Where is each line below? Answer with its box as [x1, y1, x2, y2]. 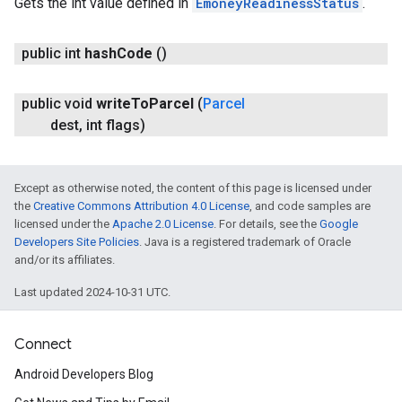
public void [22, 95, 92, 112]
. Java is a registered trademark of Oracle [139, 235, 351, 249]
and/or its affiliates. [14, 253, 115, 267]
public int [22, 45, 81, 62]
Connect [14, 336, 72, 354]
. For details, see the [214, 217, 319, 231]
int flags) [83, 117, 145, 134]
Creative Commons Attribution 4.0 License [33, 199, 249, 213]
